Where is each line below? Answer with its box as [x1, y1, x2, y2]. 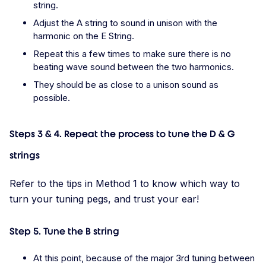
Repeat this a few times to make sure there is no [33, 48, 231, 60]
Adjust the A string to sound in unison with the [33, 17, 217, 29]
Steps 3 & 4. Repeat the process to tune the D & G [9, 128, 235, 140]
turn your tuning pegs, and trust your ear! [9, 193, 199, 205]
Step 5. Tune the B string [9, 226, 122, 237]
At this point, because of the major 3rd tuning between [33, 252, 255, 264]
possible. [33, 92, 70, 104]
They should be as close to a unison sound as [33, 79, 218, 91]
